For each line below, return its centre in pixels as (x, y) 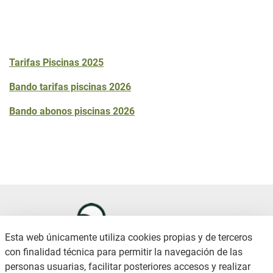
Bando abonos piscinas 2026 (72, 111)
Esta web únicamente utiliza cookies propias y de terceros (129, 237)
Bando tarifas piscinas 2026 (70, 87)
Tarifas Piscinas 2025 (56, 62)
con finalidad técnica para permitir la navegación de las (124, 252)
